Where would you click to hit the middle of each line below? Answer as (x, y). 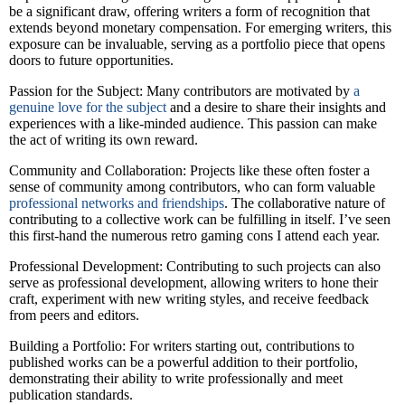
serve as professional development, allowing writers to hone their (193, 282)
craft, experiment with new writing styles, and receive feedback (189, 298)
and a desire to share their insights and (276, 108)
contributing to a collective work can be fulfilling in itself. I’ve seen (200, 219)
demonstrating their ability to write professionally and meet (176, 378)
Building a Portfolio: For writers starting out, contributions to (182, 345)
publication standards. (71, 394)
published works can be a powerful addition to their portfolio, (184, 362)
